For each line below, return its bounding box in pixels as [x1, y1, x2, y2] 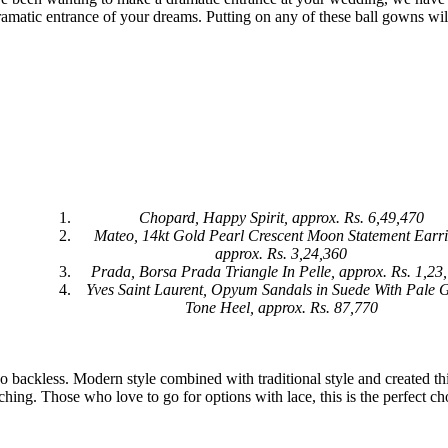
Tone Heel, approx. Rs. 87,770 [184, 299, 378, 317]
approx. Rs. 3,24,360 [215, 245, 348, 263]
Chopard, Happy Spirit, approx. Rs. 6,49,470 [138, 209, 424, 227]
